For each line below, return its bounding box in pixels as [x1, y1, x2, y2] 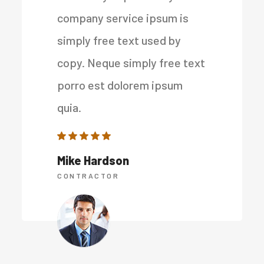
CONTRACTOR [57, 171, 120, 180]
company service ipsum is [57, 10, 189, 25]
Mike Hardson [57, 153, 130, 167]
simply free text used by [57, 32, 181, 47]
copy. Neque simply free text [57, 55, 206, 70]
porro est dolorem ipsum [57, 77, 183, 92]
